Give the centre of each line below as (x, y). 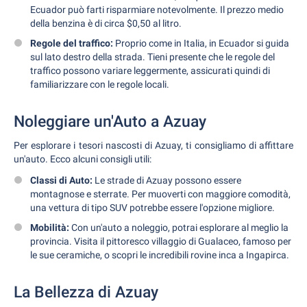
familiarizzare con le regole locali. (100, 84)
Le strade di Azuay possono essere (167, 180)
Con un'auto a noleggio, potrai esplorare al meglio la (179, 228)
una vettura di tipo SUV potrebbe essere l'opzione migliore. (152, 208)
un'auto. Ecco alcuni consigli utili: (83, 159)
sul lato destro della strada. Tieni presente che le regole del (152, 57)
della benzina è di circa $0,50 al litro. (106, 23)
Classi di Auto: (61, 180)
